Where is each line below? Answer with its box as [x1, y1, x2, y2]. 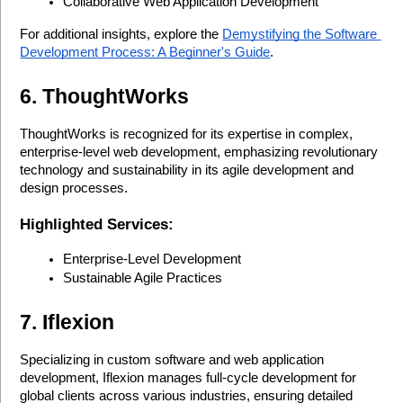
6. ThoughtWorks [20, 85, 190, 109]
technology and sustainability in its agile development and [20, 163, 354, 178]
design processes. [20, 181, 129, 196]
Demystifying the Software [222, 27, 378, 42]
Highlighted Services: [20, 214, 175, 233]
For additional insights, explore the [20, 27, 223, 42]
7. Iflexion [20, 309, 115, 334]
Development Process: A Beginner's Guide [20, 45, 271, 60]
